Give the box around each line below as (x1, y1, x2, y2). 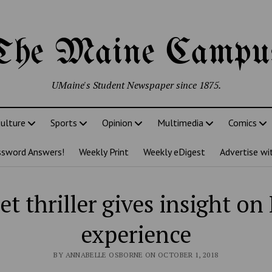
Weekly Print (79, 146, 129, 158)
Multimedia (157, 117, 203, 129)
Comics (228, 117, 257, 129)
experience (81, 219, 191, 250)
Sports (50, 117, 77, 129)
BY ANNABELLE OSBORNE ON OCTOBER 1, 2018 (53, 250, 219, 259)
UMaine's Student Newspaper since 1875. (51, 78, 221, 92)
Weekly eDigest (143, 146, 205, 158)
